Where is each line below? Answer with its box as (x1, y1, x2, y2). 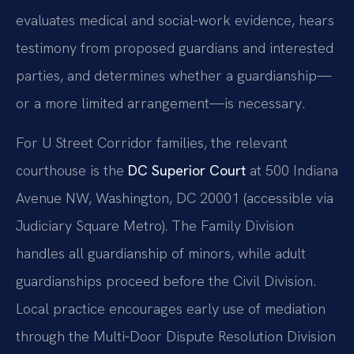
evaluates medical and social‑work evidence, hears (16, 11, 334, 30)
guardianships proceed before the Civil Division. (16, 271, 316, 290)
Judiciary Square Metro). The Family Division (16, 216, 294, 235)
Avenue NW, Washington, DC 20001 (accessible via (16, 188, 333, 207)
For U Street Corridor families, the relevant (16, 133, 288, 152)
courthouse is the (16, 160, 128, 179)
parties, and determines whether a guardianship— (16, 66, 332, 85)
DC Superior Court (128, 160, 246, 179)
